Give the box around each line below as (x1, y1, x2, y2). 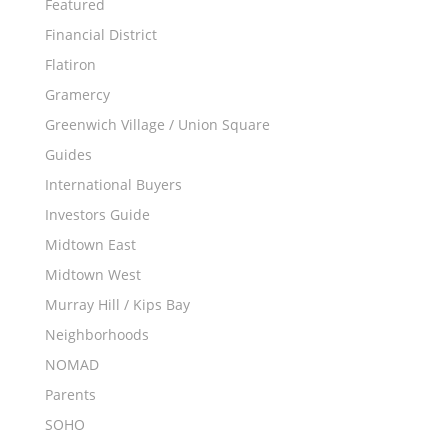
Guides (44, 145, 92, 164)
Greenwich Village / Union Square (44, 115, 270, 134)
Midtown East (44, 235, 136, 254)
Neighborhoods (44, 325, 149, 344)
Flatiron (44, 55, 96, 74)
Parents (44, 385, 96, 404)
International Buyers (44, 175, 182, 194)
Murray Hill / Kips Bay (44, 295, 190, 314)
